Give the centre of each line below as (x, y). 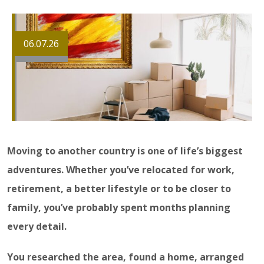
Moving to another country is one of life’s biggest (125, 151)
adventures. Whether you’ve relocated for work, (121, 170)
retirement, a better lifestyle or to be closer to (119, 189)
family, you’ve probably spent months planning (119, 208)
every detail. (37, 227)
